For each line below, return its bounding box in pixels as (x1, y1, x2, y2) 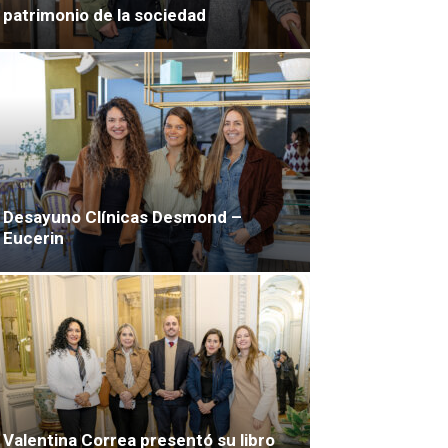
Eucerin (3, 227, 64, 248)
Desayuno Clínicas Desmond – (3, 206, 242, 227)
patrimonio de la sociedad (3, 4, 206, 25)
